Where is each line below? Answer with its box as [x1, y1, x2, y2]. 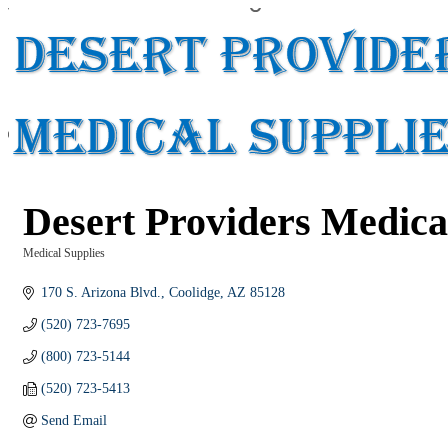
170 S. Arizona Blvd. [40, 285, 161, 300]
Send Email [40, 413, 107, 428]
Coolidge [168, 285, 220, 300]
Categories [22, 261, 76, 274]
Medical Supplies [23, 246, 105, 260]
